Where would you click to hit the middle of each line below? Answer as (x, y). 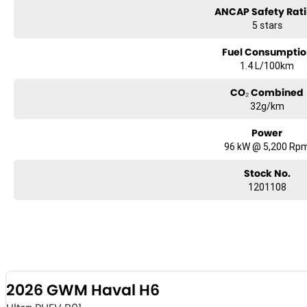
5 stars (267, 26)
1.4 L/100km (267, 66)
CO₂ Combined (267, 93)
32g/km (267, 107)
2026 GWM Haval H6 (83, 291)
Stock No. (267, 174)
